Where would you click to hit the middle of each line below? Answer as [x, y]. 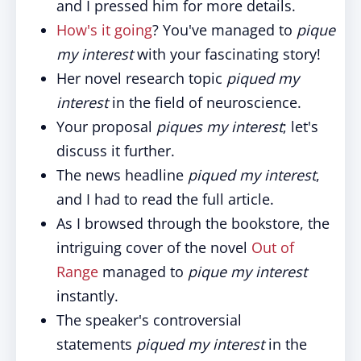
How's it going [104, 30]
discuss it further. [116, 151]
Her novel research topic [141, 78]
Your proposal [106, 127]
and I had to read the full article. [165, 199]
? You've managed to [224, 30]
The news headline [122, 175]
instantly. [87, 296]
